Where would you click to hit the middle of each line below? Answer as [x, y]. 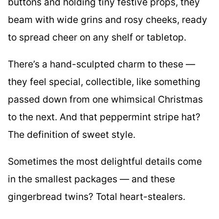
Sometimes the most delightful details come [105, 162]
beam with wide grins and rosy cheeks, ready [108, 20]
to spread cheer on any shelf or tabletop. [97, 37]
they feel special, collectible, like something [104, 82]
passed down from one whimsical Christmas [105, 99]
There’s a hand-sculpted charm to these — [101, 64]
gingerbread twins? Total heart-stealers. [97, 197]
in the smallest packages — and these [91, 179]
